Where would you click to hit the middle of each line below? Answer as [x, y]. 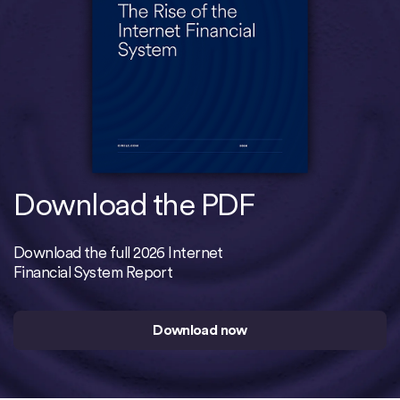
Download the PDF [134, 205]
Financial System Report [93, 272]
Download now [200, 330]
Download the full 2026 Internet [118, 253]
